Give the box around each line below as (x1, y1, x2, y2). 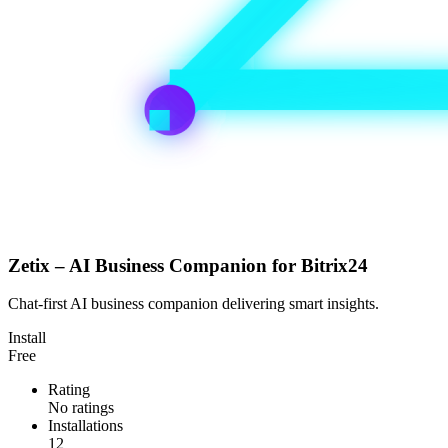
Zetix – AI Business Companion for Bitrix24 (8, 254, 368, 276)
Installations (48, 417, 123, 435)
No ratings (48, 399, 114, 417)
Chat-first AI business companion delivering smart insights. (8, 295, 379, 313)
